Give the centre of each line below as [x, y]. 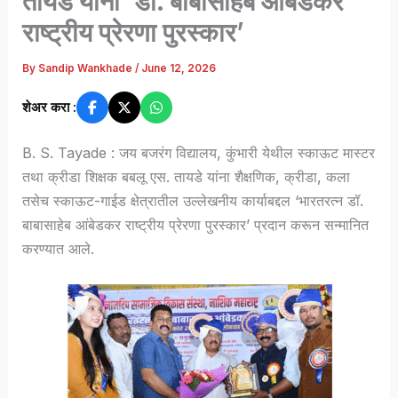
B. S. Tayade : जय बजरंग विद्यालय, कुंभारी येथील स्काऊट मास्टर [199, 152]
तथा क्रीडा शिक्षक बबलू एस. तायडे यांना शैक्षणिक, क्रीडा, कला [187, 176]
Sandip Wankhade [87, 69]
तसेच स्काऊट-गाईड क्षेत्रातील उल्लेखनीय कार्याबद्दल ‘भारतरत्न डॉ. [193, 200]
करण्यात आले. [59, 248]
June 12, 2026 [179, 69]
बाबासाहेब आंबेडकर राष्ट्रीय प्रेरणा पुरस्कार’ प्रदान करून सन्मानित [196, 224]
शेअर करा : [50, 107]
